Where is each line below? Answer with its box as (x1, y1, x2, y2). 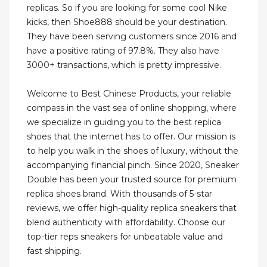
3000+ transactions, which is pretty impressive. (27, 60, 221, 71)
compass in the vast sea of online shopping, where (27, 103, 237, 114)
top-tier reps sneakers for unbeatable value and (27, 231, 223, 243)
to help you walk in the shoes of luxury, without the (27, 145, 238, 157)
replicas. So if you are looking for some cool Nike (27, 2, 227, 14)
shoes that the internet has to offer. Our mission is (27, 131, 235, 142)
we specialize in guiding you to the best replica (27, 117, 221, 128)
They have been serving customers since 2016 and (27, 31, 237, 42)
